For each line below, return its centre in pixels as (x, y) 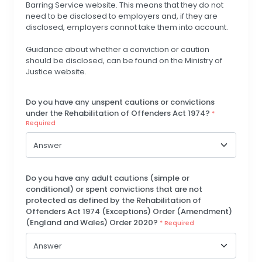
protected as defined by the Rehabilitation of (113, 200)
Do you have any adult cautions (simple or (108, 178)
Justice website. (56, 72)
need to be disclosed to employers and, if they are (122, 16)
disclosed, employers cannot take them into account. (127, 27)
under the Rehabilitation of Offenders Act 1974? (119, 113)
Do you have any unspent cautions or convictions (120, 102)
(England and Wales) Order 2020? (93, 222)
